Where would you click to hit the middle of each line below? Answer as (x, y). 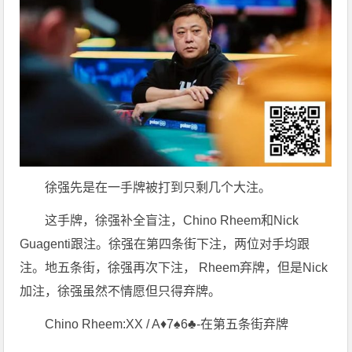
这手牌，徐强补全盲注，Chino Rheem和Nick (172, 221)
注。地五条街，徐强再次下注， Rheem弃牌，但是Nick (174, 268)
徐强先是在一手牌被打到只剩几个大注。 (158, 188)
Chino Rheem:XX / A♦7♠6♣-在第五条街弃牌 (167, 324)
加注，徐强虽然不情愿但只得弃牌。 (121, 291)
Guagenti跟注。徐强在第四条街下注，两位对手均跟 (165, 244)
